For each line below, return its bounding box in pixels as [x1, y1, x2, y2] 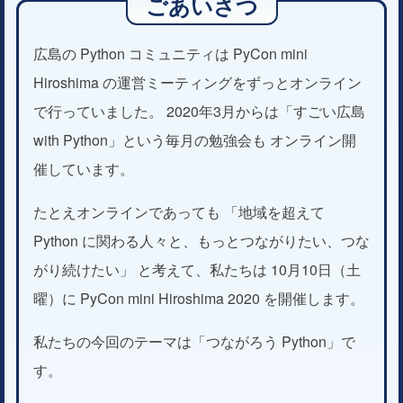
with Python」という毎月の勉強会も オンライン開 [33, 129, 356, 150]
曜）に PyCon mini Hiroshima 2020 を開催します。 [33, 287, 364, 309]
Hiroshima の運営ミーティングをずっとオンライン [33, 71, 362, 93]
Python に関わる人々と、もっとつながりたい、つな [33, 229, 370, 251]
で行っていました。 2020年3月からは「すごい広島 [33, 100, 365, 121]
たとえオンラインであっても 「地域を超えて [33, 201, 325, 222]
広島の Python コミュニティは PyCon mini [33, 42, 308, 64]
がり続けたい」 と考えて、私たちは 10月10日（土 [33, 258, 361, 280]
